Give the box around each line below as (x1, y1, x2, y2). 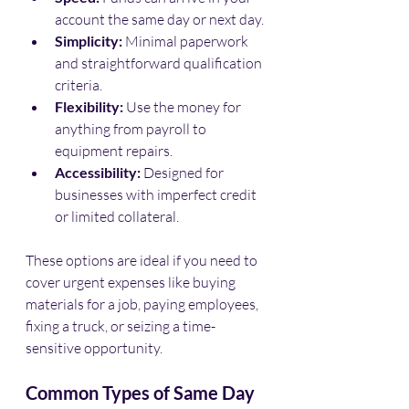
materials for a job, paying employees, (26, 294, 261, 313)
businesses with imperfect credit (55, 184, 259, 204)
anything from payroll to (55, 119, 209, 138)
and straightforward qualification (55, 53, 265, 72)
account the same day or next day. (55, 9, 264, 28)
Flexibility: (55, 97, 123, 115)
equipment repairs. (55, 141, 173, 160)
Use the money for (123, 97, 244, 116)
